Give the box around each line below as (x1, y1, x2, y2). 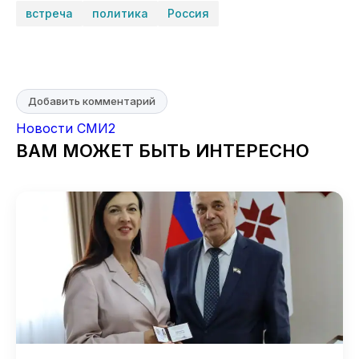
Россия (167, 6, 209, 20)
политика (92, 6, 148, 20)
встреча (26, 6, 73, 20)
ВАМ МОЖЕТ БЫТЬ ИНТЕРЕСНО (16, 139, 309, 161)
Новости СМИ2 (16, 119, 115, 136)
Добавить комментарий (28, 94, 155, 107)
